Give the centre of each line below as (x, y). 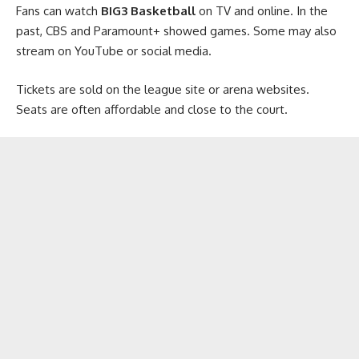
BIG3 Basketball (148, 11)
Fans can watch (58, 11)
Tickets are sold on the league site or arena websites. (163, 89)
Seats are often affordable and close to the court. (152, 109)
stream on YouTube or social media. (114, 51)
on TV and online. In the (262, 11)
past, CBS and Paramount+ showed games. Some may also (176, 31)
